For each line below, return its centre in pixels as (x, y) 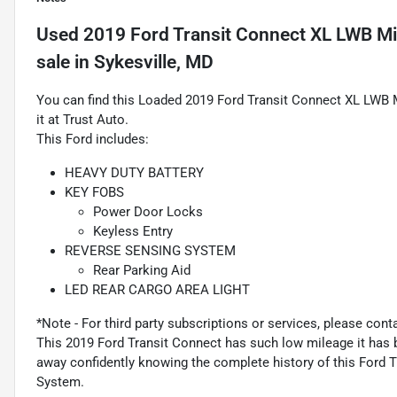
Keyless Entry (133, 232)
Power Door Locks (148, 212)
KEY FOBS (94, 193)
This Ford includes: (93, 140)
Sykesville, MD (154, 62)
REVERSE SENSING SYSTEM (150, 251)
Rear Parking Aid (142, 271)
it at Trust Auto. (82, 120)
